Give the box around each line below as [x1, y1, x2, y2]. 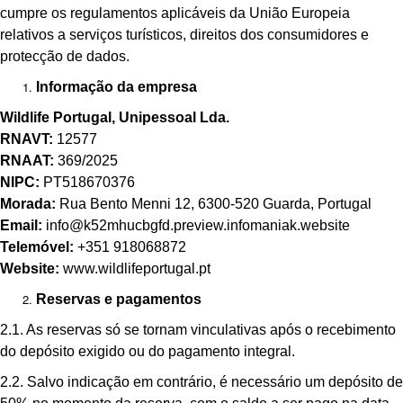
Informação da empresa [36, 79, 197, 94]
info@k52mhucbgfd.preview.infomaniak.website [42, 218, 350, 233]
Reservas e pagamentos [36, 291, 201, 307]
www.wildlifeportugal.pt [59, 261, 210, 276]
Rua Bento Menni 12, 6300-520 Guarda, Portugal [56, 196, 372, 211]
